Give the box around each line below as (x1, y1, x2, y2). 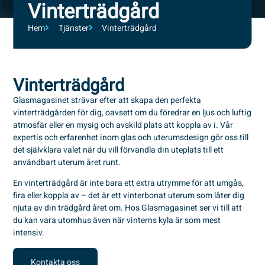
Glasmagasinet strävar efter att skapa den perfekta (13, 93, 202, 106)
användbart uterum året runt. (13, 156, 121, 169)
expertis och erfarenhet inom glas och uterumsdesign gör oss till (13, 131, 249, 144)
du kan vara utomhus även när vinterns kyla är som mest (13, 214, 221, 227)
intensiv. (13, 227, 45, 240)
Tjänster (58, 21, 89, 34)
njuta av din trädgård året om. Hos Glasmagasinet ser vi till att (13, 202, 243, 215)
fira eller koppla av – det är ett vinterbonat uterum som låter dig (13, 189, 245, 202)
